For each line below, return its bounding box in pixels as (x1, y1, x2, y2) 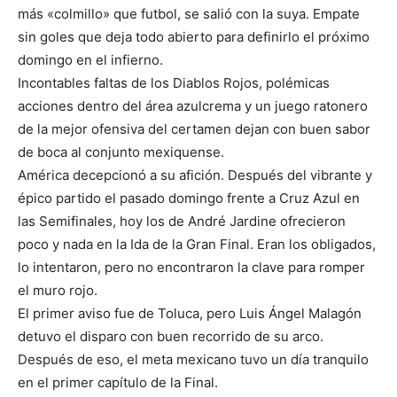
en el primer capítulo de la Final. (18, 374, 218, 392)
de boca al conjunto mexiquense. (18, 144, 224, 161)
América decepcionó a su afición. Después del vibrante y (18, 167, 372, 184)
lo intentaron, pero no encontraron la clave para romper (18, 259, 365, 276)
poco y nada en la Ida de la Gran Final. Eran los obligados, (18, 236, 376, 253)
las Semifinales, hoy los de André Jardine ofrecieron (18, 213, 346, 230)
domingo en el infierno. (18, 51, 163, 69)
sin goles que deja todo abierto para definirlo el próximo (18, 28, 370, 46)
